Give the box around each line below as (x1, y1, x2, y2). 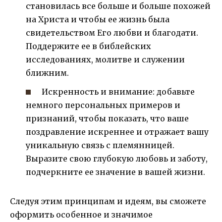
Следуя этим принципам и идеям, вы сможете (10, 196, 206, 206)
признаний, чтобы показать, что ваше (26, 113, 189, 123)
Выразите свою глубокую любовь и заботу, (26, 153, 208, 164)
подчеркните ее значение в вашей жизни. (26, 166, 205, 177)
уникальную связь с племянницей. (26, 140, 174, 150)
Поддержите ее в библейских (26, 41, 151, 51)
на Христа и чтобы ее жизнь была (26, 14, 169, 24)
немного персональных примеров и (26, 100, 180, 110)
